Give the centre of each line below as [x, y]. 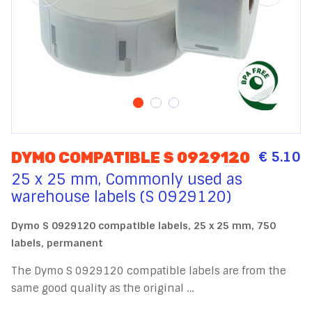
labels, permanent [57, 243]
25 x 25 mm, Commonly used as [127, 179]
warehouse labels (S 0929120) [122, 197]
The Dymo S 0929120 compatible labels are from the [149, 271]
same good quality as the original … [103, 288]
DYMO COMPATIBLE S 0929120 [131, 158]
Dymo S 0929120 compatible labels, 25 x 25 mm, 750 [144, 225]
